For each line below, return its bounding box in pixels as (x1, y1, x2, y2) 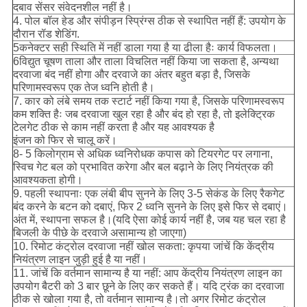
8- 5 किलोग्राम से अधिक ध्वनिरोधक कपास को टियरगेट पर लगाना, (12, 147, 273, 160)
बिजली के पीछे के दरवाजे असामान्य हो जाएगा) (12, 226, 186, 238)
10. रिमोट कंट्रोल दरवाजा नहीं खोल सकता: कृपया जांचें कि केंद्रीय (12, 240, 274, 252)
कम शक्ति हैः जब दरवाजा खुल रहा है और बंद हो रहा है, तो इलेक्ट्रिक (12, 108, 275, 120)
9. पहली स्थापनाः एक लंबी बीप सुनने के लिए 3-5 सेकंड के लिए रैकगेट (12, 187, 284, 199)
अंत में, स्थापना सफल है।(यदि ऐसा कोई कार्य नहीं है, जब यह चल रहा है (12, 213, 286, 225)
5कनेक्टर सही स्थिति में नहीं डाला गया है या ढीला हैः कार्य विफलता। (12, 41, 278, 53)
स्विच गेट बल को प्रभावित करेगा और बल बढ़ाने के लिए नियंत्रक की (12, 160, 273, 173)
